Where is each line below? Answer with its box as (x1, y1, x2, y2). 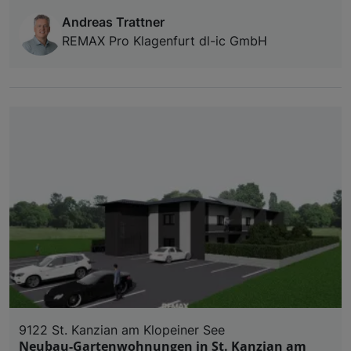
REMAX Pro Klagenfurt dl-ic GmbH (62, 32, 267, 49)
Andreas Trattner (62, 13, 165, 30)
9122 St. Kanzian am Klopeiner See (19, 321, 225, 338)
